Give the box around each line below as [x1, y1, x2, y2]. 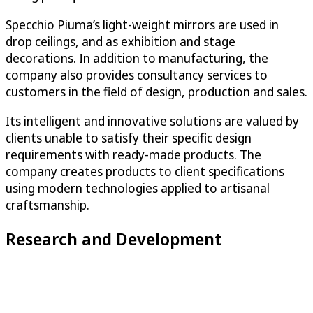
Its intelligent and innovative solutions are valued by [6, 112, 299, 129]
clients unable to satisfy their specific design [6, 129, 252, 146]
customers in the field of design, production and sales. [6, 82, 307, 100]
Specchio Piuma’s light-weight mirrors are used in [6, 15, 279, 33]
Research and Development [6, 226, 221, 250]
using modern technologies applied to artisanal [6, 179, 270, 196]
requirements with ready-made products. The [6, 145, 261, 163]
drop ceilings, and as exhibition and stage [6, 32, 235, 50]
